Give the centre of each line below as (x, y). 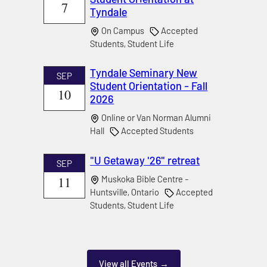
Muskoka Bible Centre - (145, 178)
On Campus (125, 30)
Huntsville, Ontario (128, 192)
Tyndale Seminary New (144, 73)
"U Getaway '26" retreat (145, 160)
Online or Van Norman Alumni (156, 118)
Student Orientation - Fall (149, 86)
